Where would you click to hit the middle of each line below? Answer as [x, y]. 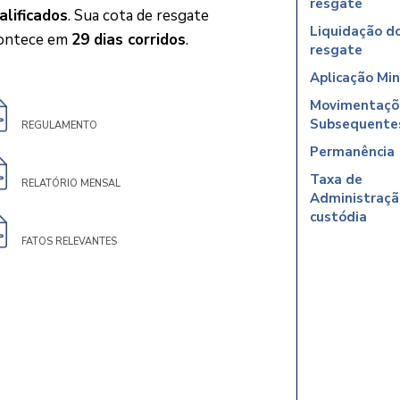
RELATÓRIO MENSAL [71, 183]
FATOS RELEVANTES [69, 242]
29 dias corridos [129, 40]
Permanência [352, 152]
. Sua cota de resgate [138, 16]
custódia [338, 217]
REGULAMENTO [59, 125]
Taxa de [336, 179]
